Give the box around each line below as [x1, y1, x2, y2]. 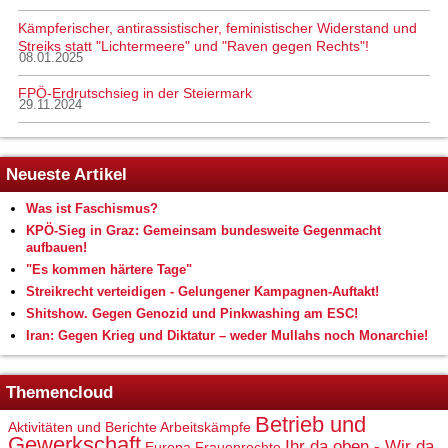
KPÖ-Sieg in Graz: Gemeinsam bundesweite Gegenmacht [26, 222, 381, 238]
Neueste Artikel [6, 164, 127, 184]
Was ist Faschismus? [26, 200, 158, 216]
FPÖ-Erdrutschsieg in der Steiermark [18, 84, 252, 101]
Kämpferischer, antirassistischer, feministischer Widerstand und [18, 19, 417, 36]
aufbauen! [26, 239, 87, 255]
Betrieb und [255, 411, 366, 437]
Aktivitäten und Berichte [8, 418, 157, 435]
